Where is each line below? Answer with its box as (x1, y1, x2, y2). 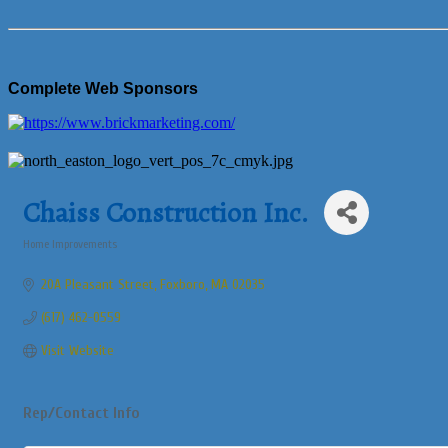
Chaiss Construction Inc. (23, 193, 309, 232)
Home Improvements (23, 237, 117, 251)
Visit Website (40, 342, 114, 359)
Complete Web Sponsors (8, 80, 198, 97)
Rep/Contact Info (23, 403, 140, 422)
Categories (22, 251, 74, 264)
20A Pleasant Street (40, 276, 154, 293)
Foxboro (159, 276, 205, 293)
